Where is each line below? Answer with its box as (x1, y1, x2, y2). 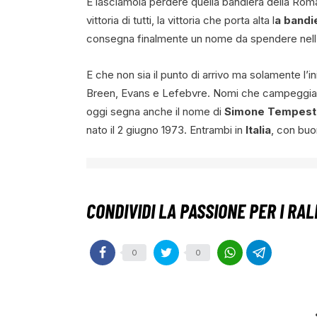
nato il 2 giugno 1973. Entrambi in (86, 123, 246, 137)
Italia (246, 123, 271, 137)
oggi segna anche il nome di (86, 105, 224, 119)
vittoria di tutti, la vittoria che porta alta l (86, 13, 275, 27)
